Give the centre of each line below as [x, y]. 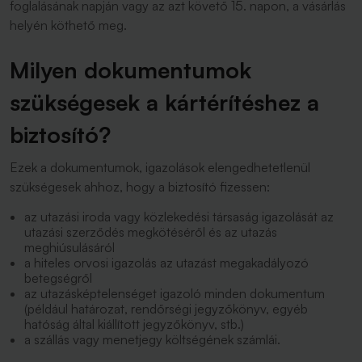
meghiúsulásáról [69, 247]
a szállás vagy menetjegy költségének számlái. [152, 339]
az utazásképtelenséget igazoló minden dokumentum [175, 293]
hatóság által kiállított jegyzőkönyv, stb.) [134, 324]
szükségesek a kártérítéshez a [164, 102]
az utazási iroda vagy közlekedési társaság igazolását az [179, 217]
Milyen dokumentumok [130, 70]
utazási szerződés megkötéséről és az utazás [151, 232]
